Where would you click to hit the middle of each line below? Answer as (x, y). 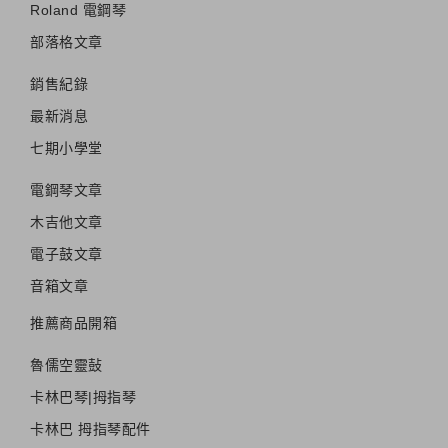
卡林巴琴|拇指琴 (83, 396)
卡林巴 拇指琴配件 (90, 428)
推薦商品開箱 (73, 322)
